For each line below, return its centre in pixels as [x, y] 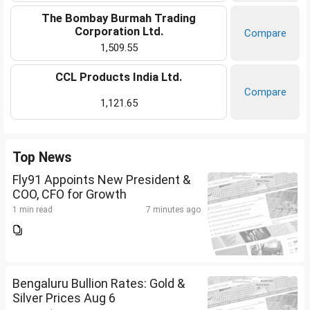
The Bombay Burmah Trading [119, 19]
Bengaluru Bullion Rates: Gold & [99, 284]
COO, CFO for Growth [70, 194]
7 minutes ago [173, 210]
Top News [42, 158]
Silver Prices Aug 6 [64, 298]
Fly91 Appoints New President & [101, 180]
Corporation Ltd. [119, 32]
